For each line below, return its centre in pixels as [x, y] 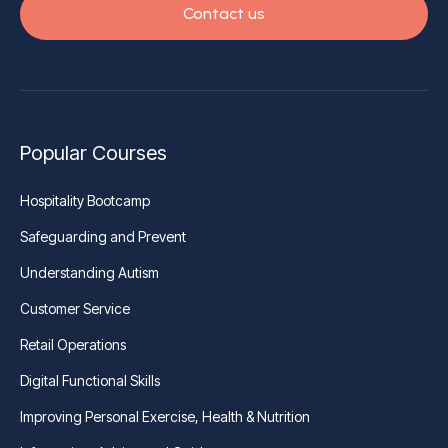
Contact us [224, 13]
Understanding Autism [89, 272]
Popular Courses [93, 153]
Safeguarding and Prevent [103, 236]
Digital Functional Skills [90, 380]
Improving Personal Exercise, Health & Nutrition [165, 416]
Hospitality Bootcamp [85, 200]
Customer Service [75, 308]
